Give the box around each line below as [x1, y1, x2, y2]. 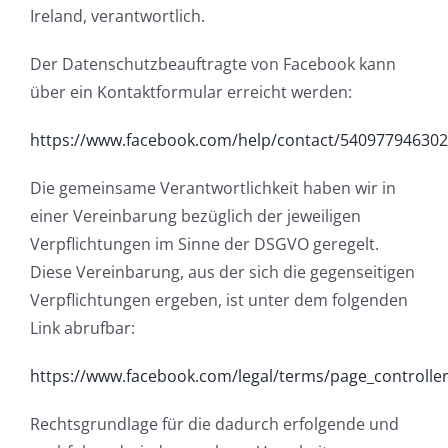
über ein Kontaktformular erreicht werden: [30, 80, 352, 103]
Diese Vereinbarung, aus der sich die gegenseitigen [30, 260, 415, 283]
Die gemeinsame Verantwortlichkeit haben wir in [30, 176, 396, 199]
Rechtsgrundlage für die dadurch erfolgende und [30, 412, 399, 435]
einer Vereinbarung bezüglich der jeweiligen [30, 204, 361, 227]
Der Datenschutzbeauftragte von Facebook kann [30, 52, 396, 75]
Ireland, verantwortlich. [30, 4, 205, 27]
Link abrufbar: [30, 316, 135, 339]
